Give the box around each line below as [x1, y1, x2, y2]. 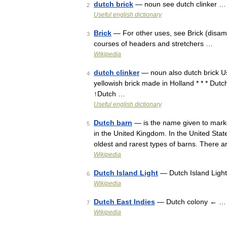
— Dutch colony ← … [155, 198, 226, 206]
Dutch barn [94, 119, 132, 127]
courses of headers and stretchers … [94, 40, 213, 48]
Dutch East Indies [94, 198, 155, 206]
